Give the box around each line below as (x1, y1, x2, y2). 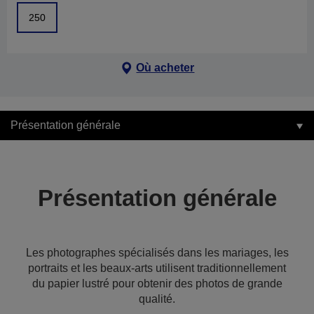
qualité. (139, 293, 175, 305)
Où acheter (136, 62, 195, 74)
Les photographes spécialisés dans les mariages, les (25, 247, 289, 259)
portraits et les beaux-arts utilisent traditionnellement (28, 262, 286, 274)
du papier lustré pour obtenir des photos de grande (32, 278, 282, 289)
